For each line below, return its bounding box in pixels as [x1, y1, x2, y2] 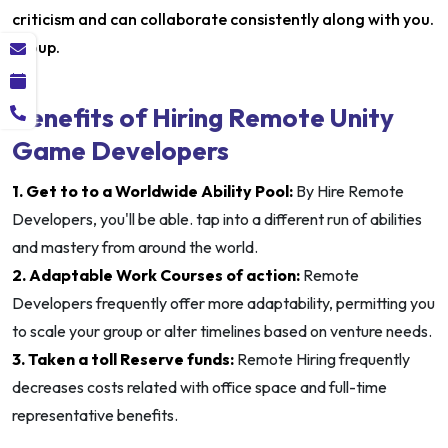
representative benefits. [12, 404, 178, 425]
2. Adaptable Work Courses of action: [12, 264, 303, 285]
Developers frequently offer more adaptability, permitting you [12, 292, 435, 313]
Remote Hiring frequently [237, 348, 410, 369]
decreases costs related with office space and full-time [12, 376, 387, 397]
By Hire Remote [296, 180, 404, 201]
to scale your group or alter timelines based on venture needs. [12, 320, 432, 341]
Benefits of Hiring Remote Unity [12, 100, 394, 134]
